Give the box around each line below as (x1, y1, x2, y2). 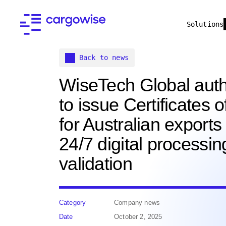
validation (59, 153, 132, 174)
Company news (114, 199, 160, 206)
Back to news (79, 53, 129, 62)
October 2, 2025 (114, 213, 162, 220)
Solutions (186, 20, 224, 28)
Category (59, 199, 86, 206)
